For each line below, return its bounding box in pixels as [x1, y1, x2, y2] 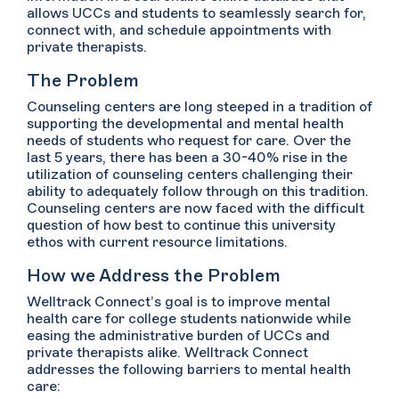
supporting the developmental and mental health [27, 117, 344, 131]
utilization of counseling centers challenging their [27, 167, 353, 182]
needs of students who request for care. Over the [27, 134, 351, 148]
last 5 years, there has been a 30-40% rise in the [27, 151, 347, 165]
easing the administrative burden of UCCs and [27, 329, 330, 343]
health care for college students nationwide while [27, 312, 351, 326]
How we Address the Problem [27, 267, 281, 285]
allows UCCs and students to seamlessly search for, [27, 6, 366, 20]
